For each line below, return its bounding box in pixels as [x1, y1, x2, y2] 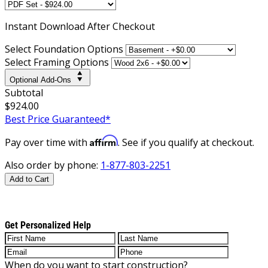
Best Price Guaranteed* [5, 112, 111, 126]
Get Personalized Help [5, 219, 91, 231]
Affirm [90, 134, 118, 147]
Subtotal [5, 86, 43, 99]
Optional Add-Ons [10, 75, 71, 84]
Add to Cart [10, 174, 49, 184]
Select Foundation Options [5, 42, 123, 56]
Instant [5, 19, 39, 33]
